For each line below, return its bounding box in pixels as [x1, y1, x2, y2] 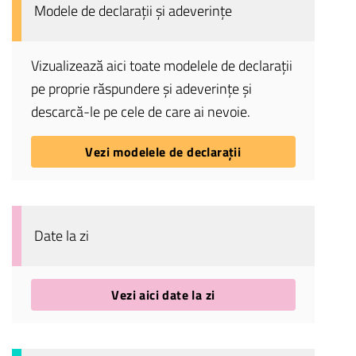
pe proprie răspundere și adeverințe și [30, 78, 252, 100]
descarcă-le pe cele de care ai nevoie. [30, 101, 253, 123]
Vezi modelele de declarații [85, 142, 242, 162]
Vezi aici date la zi [111, 285, 215, 305]
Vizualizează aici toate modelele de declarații [30, 55, 292, 77]
